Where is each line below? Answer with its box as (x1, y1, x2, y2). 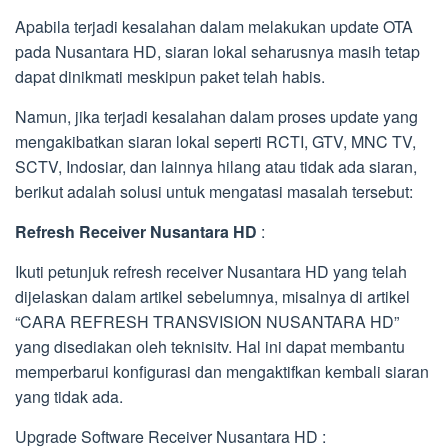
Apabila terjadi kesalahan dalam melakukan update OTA (15, 15, 413, 39)
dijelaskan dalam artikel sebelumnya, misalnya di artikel (15, 285, 410, 309)
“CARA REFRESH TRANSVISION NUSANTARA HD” (15, 310, 399, 334)
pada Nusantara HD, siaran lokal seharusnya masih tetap (15, 40, 420, 64)
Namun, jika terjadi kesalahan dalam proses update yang (15, 105, 418, 129)
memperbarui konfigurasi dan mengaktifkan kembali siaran (15, 360, 429, 384)
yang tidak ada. (15, 385, 123, 409)
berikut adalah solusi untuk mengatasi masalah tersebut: (15, 180, 413, 204)
